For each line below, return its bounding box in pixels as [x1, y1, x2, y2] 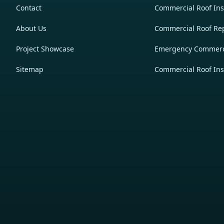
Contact [16, 2, 41, 12]
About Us [16, 23, 46, 33]
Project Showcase [16, 43, 74, 53]
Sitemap [16, 64, 43, 74]
